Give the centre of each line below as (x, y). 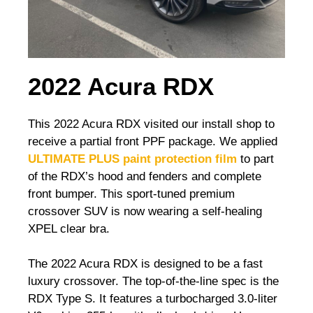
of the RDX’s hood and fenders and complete (145, 176)
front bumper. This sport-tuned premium (131, 194)
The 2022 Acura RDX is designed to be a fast (145, 264)
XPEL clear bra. (69, 228)
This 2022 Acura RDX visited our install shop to (151, 124)
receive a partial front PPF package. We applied (153, 141)
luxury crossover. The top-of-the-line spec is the (153, 282)
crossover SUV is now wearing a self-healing (145, 211)
